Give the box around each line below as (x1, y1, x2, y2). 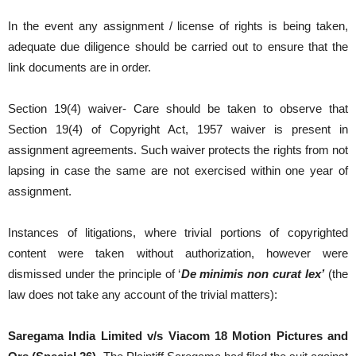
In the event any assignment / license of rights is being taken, (8, 19, 348, 33)
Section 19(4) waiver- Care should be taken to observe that (8, 102, 348, 115)
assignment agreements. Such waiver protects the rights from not (8, 143, 348, 157)
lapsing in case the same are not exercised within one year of (8, 164, 348, 177)
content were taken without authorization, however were (8, 246, 348, 260)
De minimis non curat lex (180, 267, 322, 281)
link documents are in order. (8, 60, 151, 74)
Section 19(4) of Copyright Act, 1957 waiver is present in (8, 122, 348, 136)
